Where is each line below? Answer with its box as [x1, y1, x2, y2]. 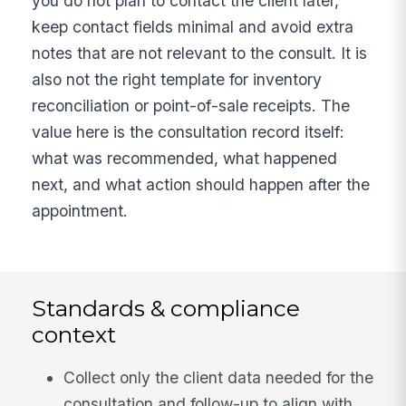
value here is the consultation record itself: [32, 121, 345, 141]
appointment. [32, 200, 129, 220]
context [32, 320, 117, 348]
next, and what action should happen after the [32, 174, 371, 194]
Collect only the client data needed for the [63, 367, 374, 387]
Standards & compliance [32, 294, 301, 322]
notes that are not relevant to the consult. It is [32, 43, 368, 63]
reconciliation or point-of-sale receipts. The [32, 95, 351, 115]
